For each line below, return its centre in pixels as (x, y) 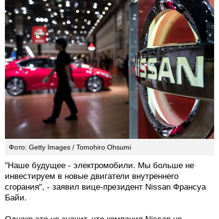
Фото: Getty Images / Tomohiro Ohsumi (70, 147)
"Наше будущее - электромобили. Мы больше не (99, 166)
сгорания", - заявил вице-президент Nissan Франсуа (105, 187)
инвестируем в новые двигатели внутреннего (92, 176)
